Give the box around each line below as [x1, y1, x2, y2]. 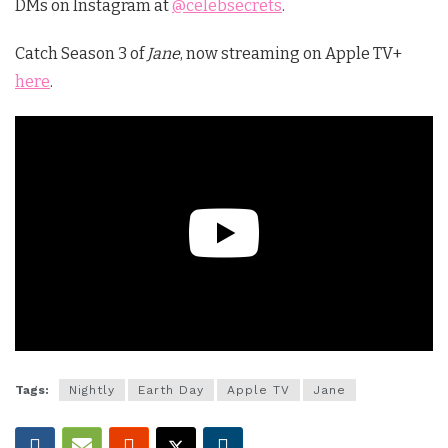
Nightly [69, 382, 115, 397]
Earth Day [138, 382, 204, 397]
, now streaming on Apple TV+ [180, 43, 402, 63]
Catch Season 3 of [15, 43, 147, 63]
